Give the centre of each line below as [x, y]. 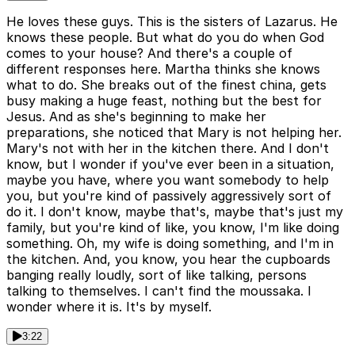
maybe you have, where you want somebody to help [168, 180]
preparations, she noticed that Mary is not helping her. [174, 133]
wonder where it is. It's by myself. [109, 307]
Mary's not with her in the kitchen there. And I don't [168, 149]
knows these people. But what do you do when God [165, 38]
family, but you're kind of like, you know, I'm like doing [173, 228]
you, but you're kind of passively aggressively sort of [169, 196]
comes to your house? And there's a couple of [149, 53]
